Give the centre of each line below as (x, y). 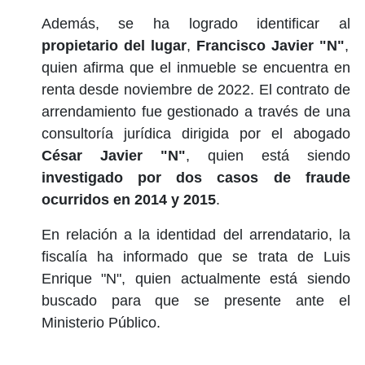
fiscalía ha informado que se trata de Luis (196, 256)
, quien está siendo (268, 155)
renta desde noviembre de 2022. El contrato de (196, 89)
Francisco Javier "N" (267, 45)
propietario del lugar (114, 45)
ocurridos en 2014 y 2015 (128, 199)
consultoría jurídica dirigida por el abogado (196, 133)
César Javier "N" (113, 155)
